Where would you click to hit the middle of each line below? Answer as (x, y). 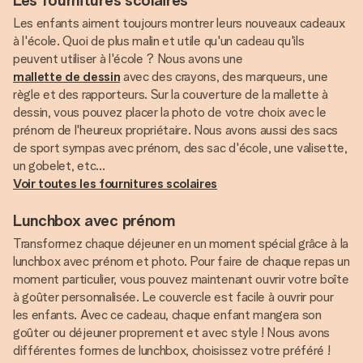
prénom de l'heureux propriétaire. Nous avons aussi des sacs (176, 130)
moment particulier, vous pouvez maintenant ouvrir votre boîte (181, 279)
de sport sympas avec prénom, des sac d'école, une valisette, (180, 148)
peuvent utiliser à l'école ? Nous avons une (128, 59)
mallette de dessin (67, 77)
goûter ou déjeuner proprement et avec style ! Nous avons (172, 333)
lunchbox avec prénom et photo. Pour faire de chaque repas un (181, 261)
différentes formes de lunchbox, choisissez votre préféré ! (172, 350)
